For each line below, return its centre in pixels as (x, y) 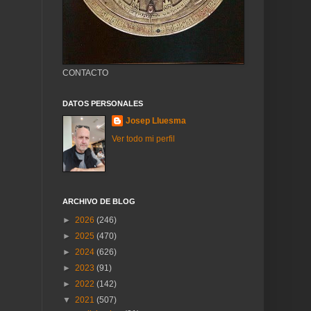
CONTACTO (85, 73)
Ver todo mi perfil (143, 139)
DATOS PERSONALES (103, 103)
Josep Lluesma (156, 121)
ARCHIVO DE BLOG (99, 201)
